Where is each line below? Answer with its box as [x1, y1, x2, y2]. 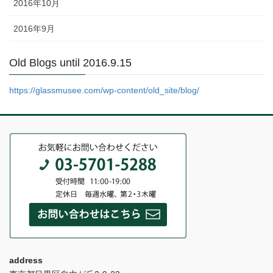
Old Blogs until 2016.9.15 [9, 57, 132, 69]
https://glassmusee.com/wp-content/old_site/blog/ [9, 85, 199, 96]
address [9, 255, 43, 266]
